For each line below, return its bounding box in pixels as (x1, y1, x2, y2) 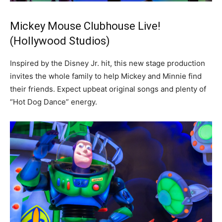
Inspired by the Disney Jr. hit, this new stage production (10, 58, 205, 68)
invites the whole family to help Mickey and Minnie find (10, 71, 202, 81)
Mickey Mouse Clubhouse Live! (10, 20, 161, 33)
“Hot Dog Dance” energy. (10, 97, 97, 107)
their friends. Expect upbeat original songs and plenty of (10, 84, 206, 94)
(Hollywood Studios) (10, 35, 110, 48)
